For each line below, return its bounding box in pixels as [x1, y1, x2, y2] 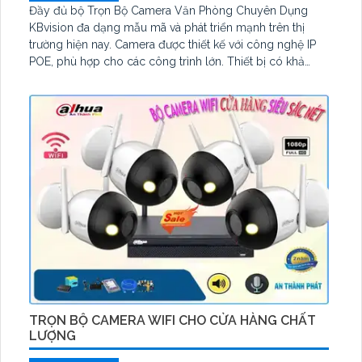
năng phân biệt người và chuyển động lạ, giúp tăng [29, 72, 296, 86]
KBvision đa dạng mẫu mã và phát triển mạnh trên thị [29, 21, 305, 35]
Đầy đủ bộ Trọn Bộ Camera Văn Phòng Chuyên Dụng [29, 4, 308, 18]
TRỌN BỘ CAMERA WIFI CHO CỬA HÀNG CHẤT [29, 313, 316, 328]
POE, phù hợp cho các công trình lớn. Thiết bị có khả [29, 55, 227, 69]
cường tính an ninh [29, 89, 124, 103]
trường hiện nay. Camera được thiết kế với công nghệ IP [29, 38, 115, 52]
